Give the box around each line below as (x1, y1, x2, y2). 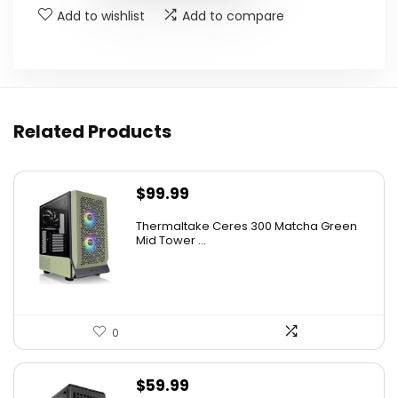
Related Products (13, 118, 171, 144)
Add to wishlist (57, 6, 145, 25)
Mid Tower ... (136, 231, 206, 249)
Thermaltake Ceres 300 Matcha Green (136, 217, 357, 235)
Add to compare (182, 6, 284, 25)
